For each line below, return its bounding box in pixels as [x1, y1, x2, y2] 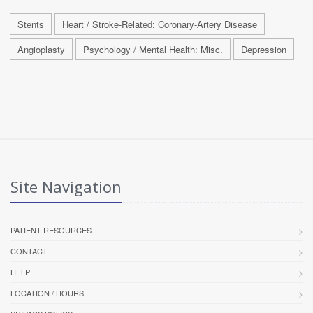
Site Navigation [10, 175, 122, 197]
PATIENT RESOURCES [10, 224, 92, 235]
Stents [17, 17, 44, 31]
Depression [241, 42, 286, 56]
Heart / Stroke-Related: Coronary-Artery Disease [62, 17, 257, 31]
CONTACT [10, 245, 48, 256]
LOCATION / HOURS [10, 286, 84, 298]
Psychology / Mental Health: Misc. [83, 42, 223, 56]
